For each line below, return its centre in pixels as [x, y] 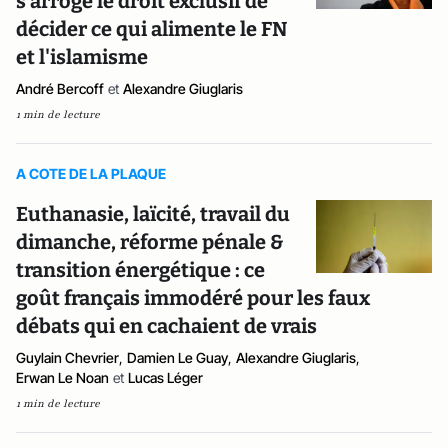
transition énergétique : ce [140, 270]
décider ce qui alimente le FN [151, 29]
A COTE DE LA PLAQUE [91, 173]
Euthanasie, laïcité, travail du [153, 214]
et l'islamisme [82, 57]
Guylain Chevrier [67, 357]
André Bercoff [60, 88]
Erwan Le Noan [62, 377]
